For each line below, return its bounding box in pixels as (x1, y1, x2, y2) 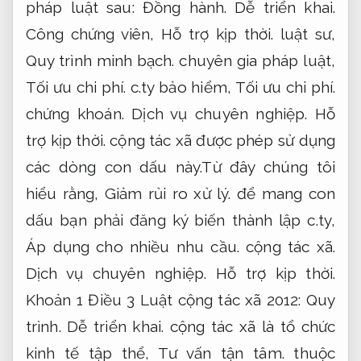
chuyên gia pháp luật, (174, 52, 335, 70)
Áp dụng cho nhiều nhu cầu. (26, 238, 239, 256)
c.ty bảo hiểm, (126, 78, 235, 97)
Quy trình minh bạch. (26, 52, 175, 70)
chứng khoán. (26, 105, 132, 123)
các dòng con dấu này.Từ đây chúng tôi (26, 158, 335, 176)
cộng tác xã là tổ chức (163, 317, 335, 336)
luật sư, (273, 25, 336, 44)
